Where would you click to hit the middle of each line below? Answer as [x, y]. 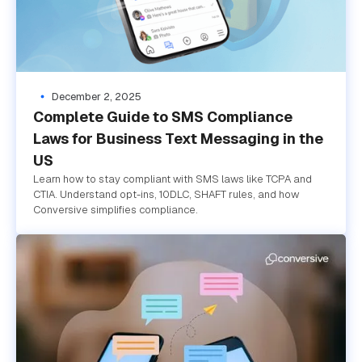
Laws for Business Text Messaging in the [178, 139]
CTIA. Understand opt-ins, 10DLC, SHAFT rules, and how [166, 195]
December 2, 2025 [96, 97]
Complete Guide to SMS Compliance [162, 117]
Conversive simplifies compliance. [115, 210]
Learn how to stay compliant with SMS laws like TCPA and [172, 179]
